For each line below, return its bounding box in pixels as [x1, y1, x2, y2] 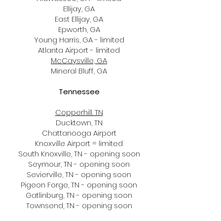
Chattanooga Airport [41, 128, 116, 138]
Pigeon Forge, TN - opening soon [21, 180, 137, 190]
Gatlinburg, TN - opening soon [26, 190, 132, 200]
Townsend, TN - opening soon [26, 200, 132, 211]
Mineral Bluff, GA [51, 66, 107, 76]
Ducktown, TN [55, 117, 103, 128]
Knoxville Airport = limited [35, 138, 123, 148]
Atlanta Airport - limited [38, 45, 120, 55]
